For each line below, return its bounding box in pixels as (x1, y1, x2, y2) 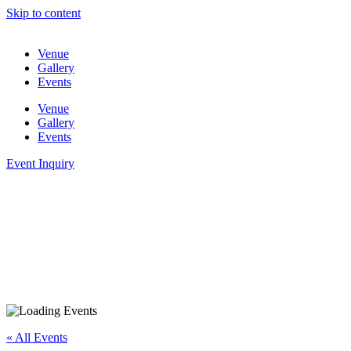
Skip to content (6, 6, 81, 20)
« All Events (6, 331, 67, 344)
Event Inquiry (6, 157, 74, 170)
